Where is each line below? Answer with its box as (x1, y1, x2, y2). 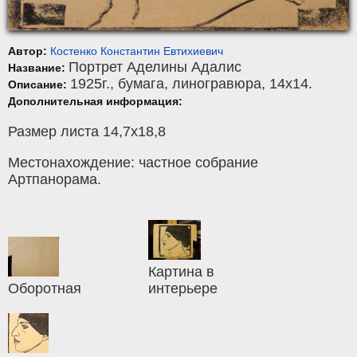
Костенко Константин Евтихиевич (50, 45, 223, 58)
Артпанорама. (8, 171, 101, 188)
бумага (118, 76, 164, 92)
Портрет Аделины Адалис (69, 59, 241, 76)
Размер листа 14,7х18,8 (8, 124, 166, 140)
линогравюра (172, 76, 261, 92)
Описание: (8, 78, 70, 92)
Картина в (148, 264, 215, 280)
